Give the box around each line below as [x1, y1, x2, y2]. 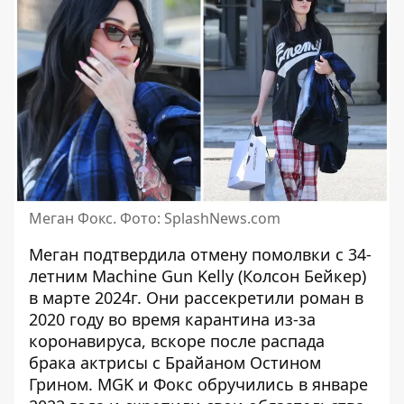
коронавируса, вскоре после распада [29, 330, 325, 352]
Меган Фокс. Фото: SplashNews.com [29, 208, 280, 228]
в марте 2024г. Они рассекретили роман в [29, 287, 363, 308]
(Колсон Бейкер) [234, 265, 366, 287]
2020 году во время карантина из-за [29, 308, 316, 330]
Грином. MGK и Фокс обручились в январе [29, 373, 368, 395]
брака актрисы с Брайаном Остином [29, 352, 321, 373]
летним [29, 265, 92, 287]
